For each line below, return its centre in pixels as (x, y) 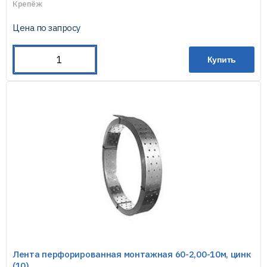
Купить (222, 60)
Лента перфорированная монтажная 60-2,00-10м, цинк (132, 254)
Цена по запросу (46, 28)
